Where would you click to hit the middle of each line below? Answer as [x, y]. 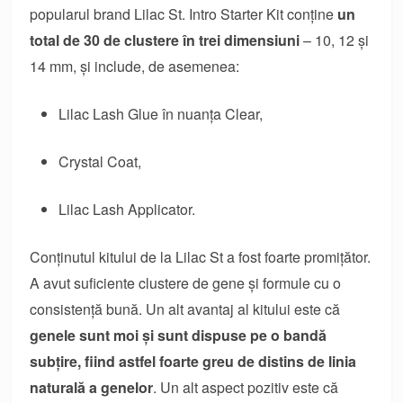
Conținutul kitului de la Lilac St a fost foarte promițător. [201, 256]
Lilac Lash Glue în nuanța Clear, [161, 113]
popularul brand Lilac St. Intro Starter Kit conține [184, 13]
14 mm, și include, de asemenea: [135, 66]
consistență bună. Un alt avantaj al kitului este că [185, 309]
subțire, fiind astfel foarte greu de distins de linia [193, 361]
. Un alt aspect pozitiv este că [246, 387]
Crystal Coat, [100, 161]
